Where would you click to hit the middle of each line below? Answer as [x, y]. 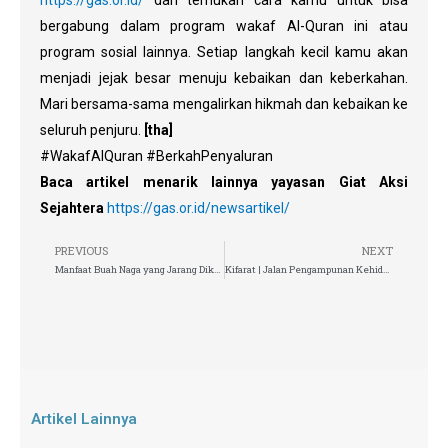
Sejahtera [73, 207]
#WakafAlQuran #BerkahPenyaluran [156, 155]
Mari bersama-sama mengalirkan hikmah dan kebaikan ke [224, 103]
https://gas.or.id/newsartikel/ [198, 207]
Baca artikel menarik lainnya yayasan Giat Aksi [224, 181]
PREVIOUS [81, 250]
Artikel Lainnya [84, 418]
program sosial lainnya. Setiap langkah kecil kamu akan [224, 51]
